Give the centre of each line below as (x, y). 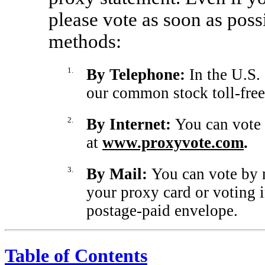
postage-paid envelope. (162, 211)
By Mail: (119, 174)
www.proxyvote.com (173, 143)
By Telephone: (138, 75)
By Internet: (131, 125)
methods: (85, 42)
